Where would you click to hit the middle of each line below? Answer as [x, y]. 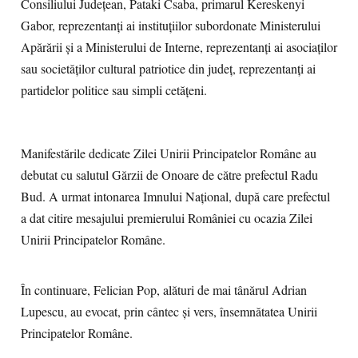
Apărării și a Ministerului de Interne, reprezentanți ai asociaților [179, 47]
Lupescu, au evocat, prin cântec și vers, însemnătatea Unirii [169, 312]
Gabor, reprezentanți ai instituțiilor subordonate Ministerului [171, 26]
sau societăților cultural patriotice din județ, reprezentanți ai [168, 69]
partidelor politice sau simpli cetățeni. [114, 90]
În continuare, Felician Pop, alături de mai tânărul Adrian [164, 290]
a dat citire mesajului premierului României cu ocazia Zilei [167, 218]
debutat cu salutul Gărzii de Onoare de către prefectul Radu [169, 175]
